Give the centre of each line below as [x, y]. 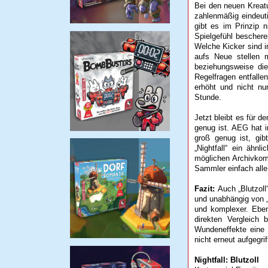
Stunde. [208, 98]
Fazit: [206, 189]
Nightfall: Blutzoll [227, 260]
